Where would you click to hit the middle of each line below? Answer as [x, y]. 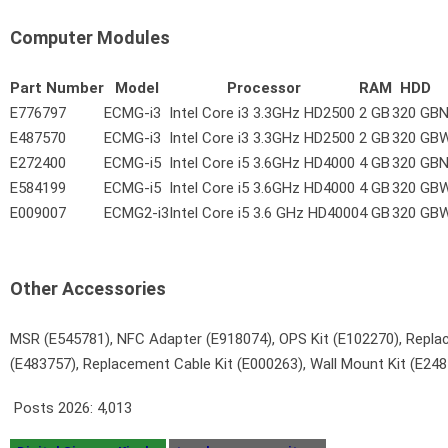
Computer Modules [90, 37]
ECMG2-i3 [136, 212]
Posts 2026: [53, 407]
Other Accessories [88, 288]
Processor [264, 87]
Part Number [57, 87]
